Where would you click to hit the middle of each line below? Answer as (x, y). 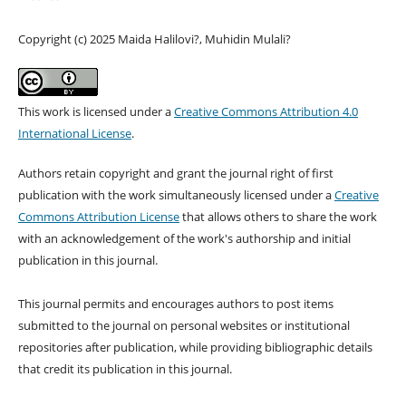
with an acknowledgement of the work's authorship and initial (184, 238)
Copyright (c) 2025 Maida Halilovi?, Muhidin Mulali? (154, 39)
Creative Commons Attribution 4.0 (266, 111)
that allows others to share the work (278, 216)
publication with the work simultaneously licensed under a (176, 194)
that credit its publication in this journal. (125, 368)
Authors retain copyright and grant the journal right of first (175, 173)
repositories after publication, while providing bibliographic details (195, 347)
